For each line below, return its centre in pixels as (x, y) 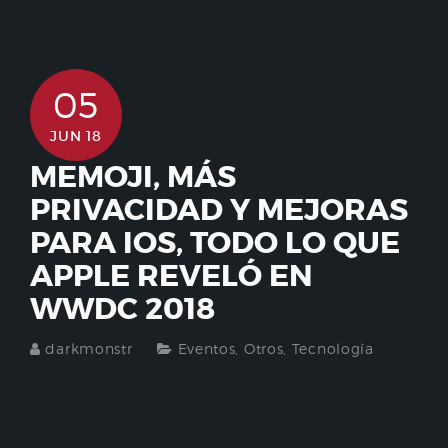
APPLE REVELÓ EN (171, 275)
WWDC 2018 (122, 308)
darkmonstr (89, 348)
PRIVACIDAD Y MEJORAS (219, 209)
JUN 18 (76, 135)
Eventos (206, 348)
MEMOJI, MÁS (133, 176)
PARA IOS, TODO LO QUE (215, 242)
